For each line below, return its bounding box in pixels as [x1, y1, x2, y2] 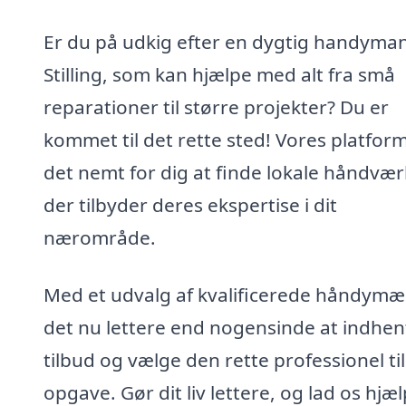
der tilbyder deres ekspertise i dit [43, 191, 337, 217]
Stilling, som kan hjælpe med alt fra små [43, 61, 395, 87]
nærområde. [43, 224, 156, 250]
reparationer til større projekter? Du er [43, 93, 389, 120]
